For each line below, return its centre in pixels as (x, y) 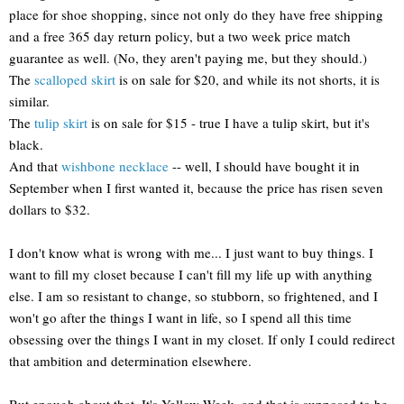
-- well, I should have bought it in (264, 165)
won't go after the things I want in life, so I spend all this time (180, 317)
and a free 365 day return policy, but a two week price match (180, 36)
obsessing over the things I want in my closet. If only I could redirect (202, 339)
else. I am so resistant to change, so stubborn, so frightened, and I (193, 295)
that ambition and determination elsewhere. (130, 360)
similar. (29, 101)
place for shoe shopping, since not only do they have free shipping (196, 14)
